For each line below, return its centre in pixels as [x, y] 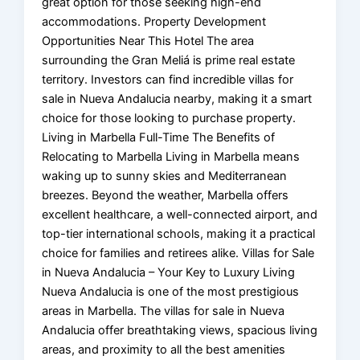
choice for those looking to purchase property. [169, 118]
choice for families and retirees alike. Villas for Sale [178, 253]
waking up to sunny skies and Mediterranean [165, 176]
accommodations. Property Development [154, 21]
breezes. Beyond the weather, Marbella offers [166, 195]
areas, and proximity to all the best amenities [164, 349]
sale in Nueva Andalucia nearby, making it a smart [177, 98]
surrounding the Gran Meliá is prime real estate [169, 60]
